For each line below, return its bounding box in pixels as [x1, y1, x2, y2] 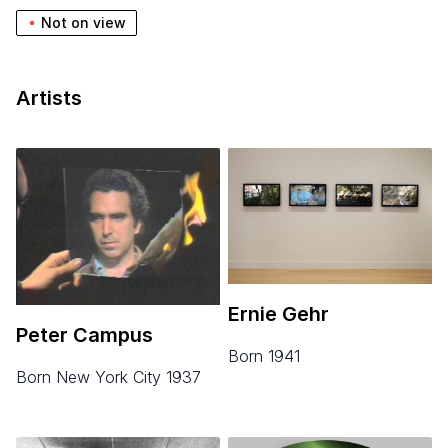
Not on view [41, 13, 126, 31]
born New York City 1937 [27, 366, 201, 387]
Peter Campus [16, 322, 153, 347]
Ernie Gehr [228, 301, 329, 326]
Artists [16, 85, 82, 110]
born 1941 [239, 345, 300, 366]
